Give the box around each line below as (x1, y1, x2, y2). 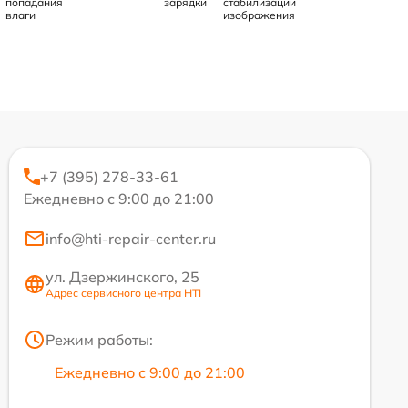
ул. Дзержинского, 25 (46, 268, 199, 286)
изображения (223, 8, 296, 22)
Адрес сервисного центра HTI (46, 286, 201, 300)
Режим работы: (46, 331, 153, 349)
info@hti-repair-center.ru (46, 229, 216, 248)
